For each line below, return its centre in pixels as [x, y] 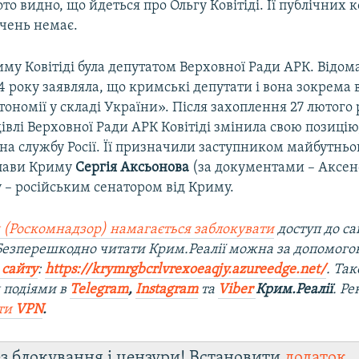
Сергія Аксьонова [133, 167]
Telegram [99, 289]
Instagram [167, 289]
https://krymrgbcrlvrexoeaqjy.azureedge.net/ [186, 269]
